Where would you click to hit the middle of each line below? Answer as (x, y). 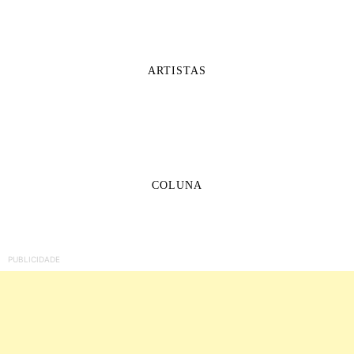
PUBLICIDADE (34, 259)
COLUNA (177, 185)
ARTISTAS (177, 70)
